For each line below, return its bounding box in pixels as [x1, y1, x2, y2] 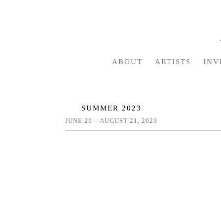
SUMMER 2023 [81, 104, 142, 112]
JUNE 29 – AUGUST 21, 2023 [65, 117, 157, 125]
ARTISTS [155, 58, 191, 66]
